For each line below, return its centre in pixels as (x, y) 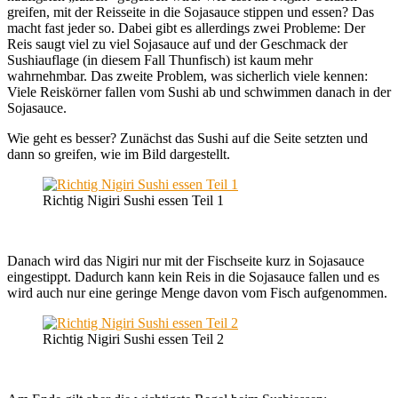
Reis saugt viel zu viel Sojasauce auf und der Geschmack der (177, 44)
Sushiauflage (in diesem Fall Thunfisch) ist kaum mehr (160, 60)
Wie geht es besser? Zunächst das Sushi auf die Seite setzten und (187, 139)
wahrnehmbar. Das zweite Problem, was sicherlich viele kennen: (187, 76)
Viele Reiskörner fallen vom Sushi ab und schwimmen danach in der (199, 92)
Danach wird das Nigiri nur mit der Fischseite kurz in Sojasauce (186, 261)
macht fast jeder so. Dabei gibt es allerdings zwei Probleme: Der (186, 28)
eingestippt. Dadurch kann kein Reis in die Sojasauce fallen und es (193, 277)
